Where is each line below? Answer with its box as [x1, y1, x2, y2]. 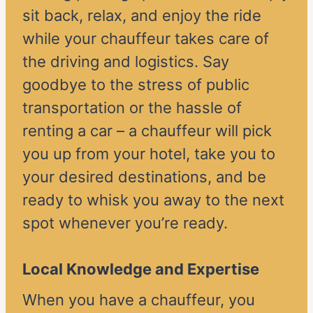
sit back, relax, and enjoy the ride [22, 6, 261, 25]
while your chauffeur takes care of [22, 29, 269, 48]
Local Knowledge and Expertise [22, 260, 259, 279]
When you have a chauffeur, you [22, 291, 255, 310]
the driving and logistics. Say [22, 52, 229, 71]
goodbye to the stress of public [22, 75, 249, 94]
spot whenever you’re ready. [22, 214, 228, 233]
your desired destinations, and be [22, 168, 266, 187]
